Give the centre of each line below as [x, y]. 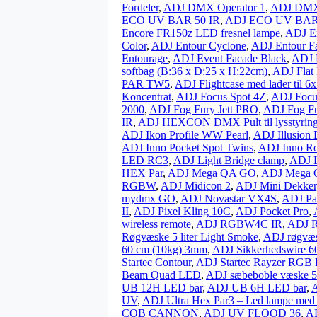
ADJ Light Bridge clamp [229, 160]
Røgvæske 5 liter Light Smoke [190, 237]
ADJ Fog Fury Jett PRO [204, 109]
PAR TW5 [146, 84]
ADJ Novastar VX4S [229, 198]
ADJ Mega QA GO [212, 173]
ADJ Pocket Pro [272, 211]
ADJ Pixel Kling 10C [182, 211]
